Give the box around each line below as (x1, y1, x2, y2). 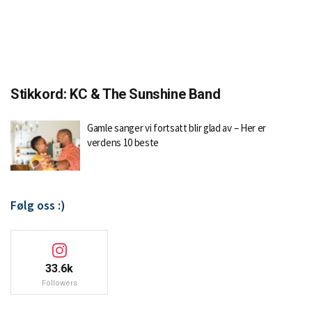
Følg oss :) (10, 196, 65, 213)
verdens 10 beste (87, 136, 159, 149)
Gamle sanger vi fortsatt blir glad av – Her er (87, 121, 267, 134)
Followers (41, 278, 77, 288)
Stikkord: (10, 86, 70, 102)
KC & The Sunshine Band (70, 86, 221, 102)
